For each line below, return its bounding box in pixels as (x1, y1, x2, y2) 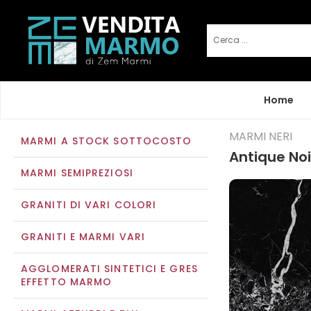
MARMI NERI (229, 128, 292, 144)
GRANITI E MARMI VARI (21, 230, 145, 244)
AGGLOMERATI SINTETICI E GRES (21, 262, 198, 276)
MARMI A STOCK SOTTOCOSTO (21, 134, 192, 148)
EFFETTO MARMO (21, 275, 112, 289)
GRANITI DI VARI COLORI (21, 198, 157, 212)
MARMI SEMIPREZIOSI (21, 166, 133, 180)
